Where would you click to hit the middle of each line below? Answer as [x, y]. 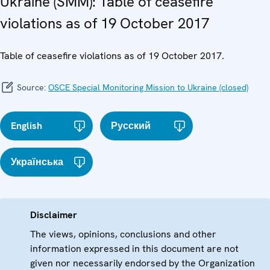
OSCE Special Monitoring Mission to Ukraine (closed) [148, 87]
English [27, 125]
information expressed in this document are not [134, 248]
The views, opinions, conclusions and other [123, 234]
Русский [131, 125]
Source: [31, 87]
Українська [37, 162]
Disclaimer [54, 215]
